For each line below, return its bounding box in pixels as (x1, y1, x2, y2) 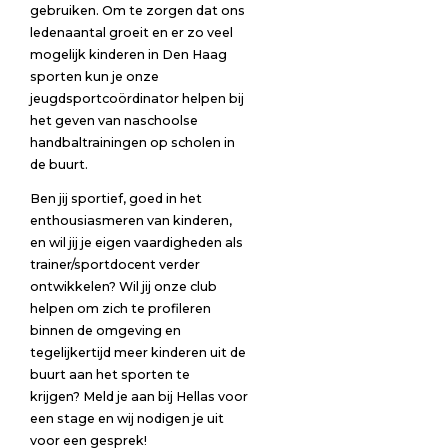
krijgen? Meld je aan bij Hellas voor (29, 389, 248, 405)
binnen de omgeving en (29, 323, 181, 339)
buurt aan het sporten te (29, 367, 190, 383)
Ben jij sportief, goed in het (29, 191, 202, 207)
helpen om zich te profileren (29, 301, 211, 317)
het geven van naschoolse (29, 112, 198, 128)
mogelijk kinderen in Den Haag (29, 46, 227, 62)
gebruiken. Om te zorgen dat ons (29, 2, 245, 18)
